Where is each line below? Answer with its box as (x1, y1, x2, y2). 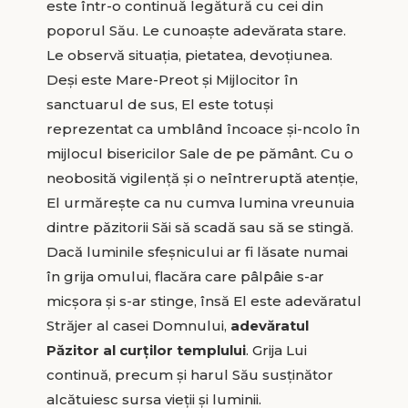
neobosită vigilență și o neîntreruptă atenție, (46, 168, 358, 187)
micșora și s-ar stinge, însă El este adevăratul (46, 291, 362, 310)
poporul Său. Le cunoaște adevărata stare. (46, 21, 346, 39)
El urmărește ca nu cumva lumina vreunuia (46, 193, 354, 211)
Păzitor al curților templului (46, 341, 246, 359)
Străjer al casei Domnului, (46, 316, 230, 334)
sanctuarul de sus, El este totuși (46, 95, 273, 113)
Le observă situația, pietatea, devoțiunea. (46, 46, 332, 64)
